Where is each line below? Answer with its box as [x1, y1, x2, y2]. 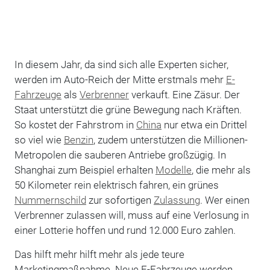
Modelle [155, 163, 192, 176]
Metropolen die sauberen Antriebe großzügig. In [14, 148, 226, 161]
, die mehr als [191, 163, 251, 176]
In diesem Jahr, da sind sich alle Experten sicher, [14, 58, 228, 71]
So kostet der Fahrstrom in [14, 118, 136, 131]
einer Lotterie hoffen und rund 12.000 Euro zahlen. [14, 224, 236, 236]
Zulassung [153, 193, 200, 206]
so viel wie [14, 133, 64, 146]
